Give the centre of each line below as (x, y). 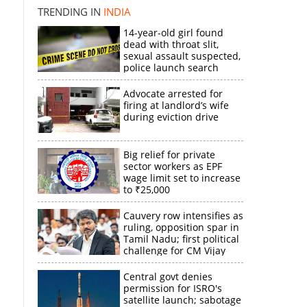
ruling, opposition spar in (181, 227)
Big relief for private (169, 155)
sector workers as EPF (172, 166)
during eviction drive (171, 117)
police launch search (171, 67)
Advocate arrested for (173, 94)
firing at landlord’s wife (176, 105)
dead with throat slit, (171, 44)
